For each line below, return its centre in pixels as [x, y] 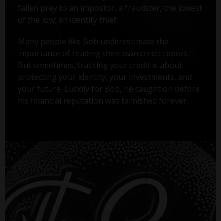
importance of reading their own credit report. [103, 53]
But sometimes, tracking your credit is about [100, 65]
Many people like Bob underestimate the [93, 41]
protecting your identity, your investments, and [105, 77]
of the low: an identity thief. [68, 19]
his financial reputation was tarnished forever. [103, 100]
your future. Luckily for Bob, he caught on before [109, 89]
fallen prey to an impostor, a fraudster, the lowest [110, 8]
